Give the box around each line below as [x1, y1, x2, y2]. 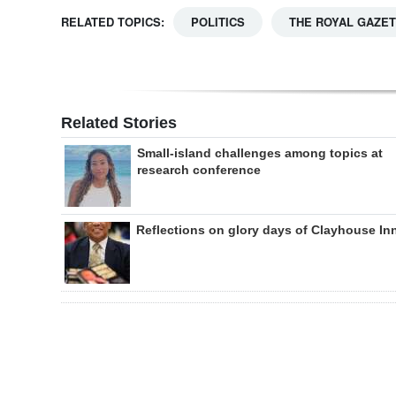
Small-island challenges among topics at [137, 146, 383, 160]
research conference [137, 163, 261, 177]
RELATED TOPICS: [61, 13, 164, 30]
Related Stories [61, 114, 177, 132]
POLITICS [191, 13, 245, 30]
